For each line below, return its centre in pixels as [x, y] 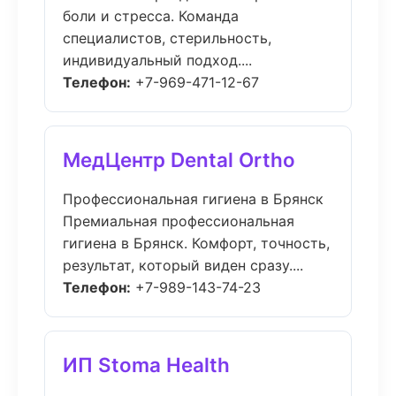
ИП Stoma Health [146, 365]
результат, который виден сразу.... [183, 265]
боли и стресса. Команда [151, 16]
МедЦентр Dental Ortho [179, 160]
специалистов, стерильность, [167, 38]
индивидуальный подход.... [157, 60]
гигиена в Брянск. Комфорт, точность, [196, 243]
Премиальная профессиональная [179, 221]
